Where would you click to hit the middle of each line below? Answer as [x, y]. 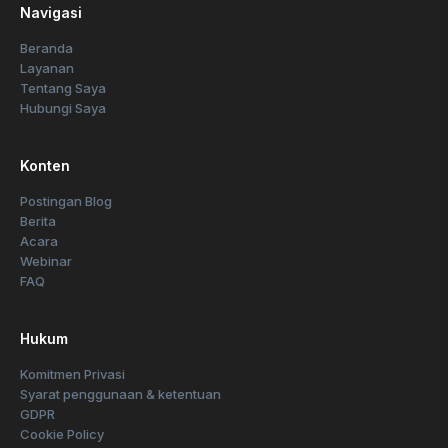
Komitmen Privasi [72, 373]
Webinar [46, 260]
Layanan [47, 67]
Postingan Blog [66, 200]
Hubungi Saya [63, 107]
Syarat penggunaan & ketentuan [120, 393]
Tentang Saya [63, 87]
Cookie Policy [62, 433]
